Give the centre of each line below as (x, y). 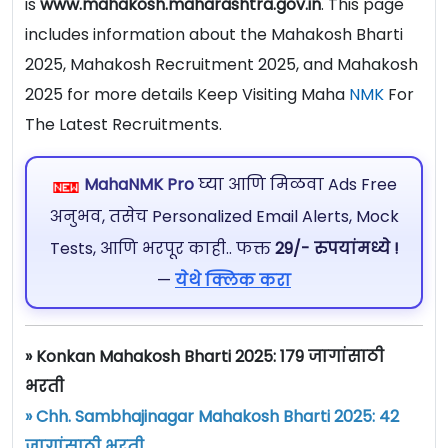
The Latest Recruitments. (123, 125)
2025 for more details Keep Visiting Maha (187, 95)
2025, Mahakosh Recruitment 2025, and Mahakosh (221, 65)
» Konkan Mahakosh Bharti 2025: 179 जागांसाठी (204, 357)
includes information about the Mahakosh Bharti (214, 35)
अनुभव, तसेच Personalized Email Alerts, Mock (224, 216)
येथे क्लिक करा (233, 280)
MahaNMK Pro (138, 184)
